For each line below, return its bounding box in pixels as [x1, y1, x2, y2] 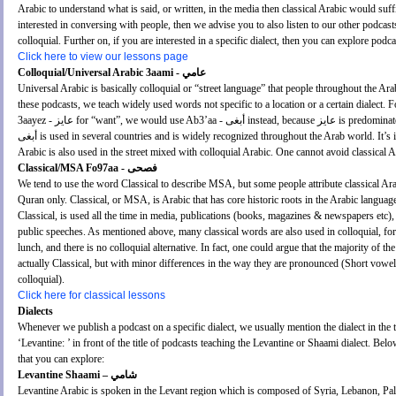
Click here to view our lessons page [18, 50, 188, 64]
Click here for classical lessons [18, 289, 165, 302]
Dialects [18, 305, 53, 318]
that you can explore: [18, 353, 104, 366]
